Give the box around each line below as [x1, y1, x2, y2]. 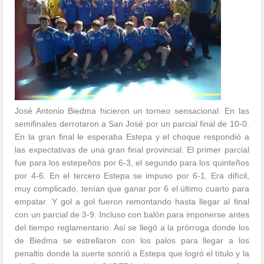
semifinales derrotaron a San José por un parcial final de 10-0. [15, 119, 249, 129]
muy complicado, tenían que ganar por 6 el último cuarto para [15, 184, 249, 194]
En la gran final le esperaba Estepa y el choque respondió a [15, 132, 249, 142]
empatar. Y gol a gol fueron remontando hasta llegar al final [15, 197, 249, 207]
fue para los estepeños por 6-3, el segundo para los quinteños [15, 158, 249, 168]
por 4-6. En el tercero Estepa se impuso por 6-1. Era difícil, [15, 171, 249, 181]
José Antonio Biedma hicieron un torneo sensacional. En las [15, 106, 249, 116]
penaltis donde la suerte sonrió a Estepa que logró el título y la [15, 249, 249, 259]
